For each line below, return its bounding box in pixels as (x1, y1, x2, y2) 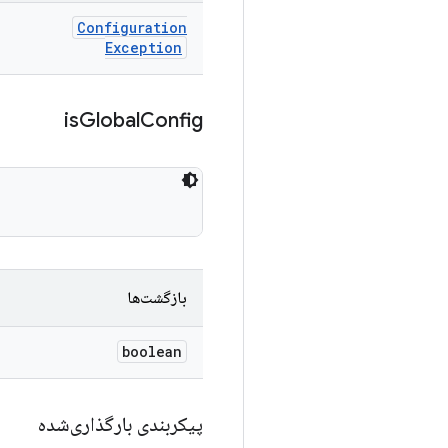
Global (79, 108, 140, 133)
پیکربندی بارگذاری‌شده (33, 412, 203, 437)
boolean (122, 342, 182, 361)
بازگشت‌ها (127, 288, 187, 308)
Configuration (77, 18, 187, 37)
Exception (105, 38, 182, 57)
